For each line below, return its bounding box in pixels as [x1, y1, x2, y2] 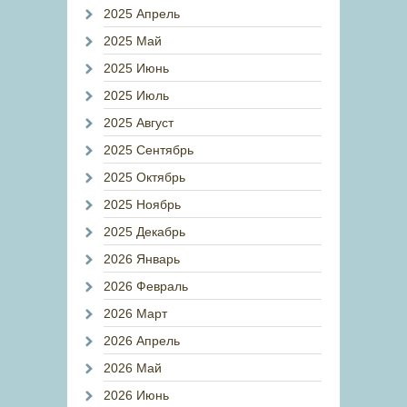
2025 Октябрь [104, 170, 185, 184]
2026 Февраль [104, 279, 188, 293]
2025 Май [104, 34, 162, 48]
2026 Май [104, 361, 162, 375]
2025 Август [104, 115, 174, 130]
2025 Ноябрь [104, 197, 181, 212]
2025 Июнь [104, 61, 169, 75]
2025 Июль [104, 88, 169, 103]
